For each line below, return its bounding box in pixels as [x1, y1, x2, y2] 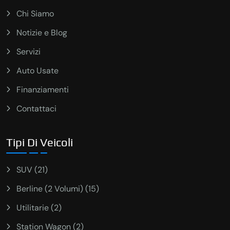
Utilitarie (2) [16, 202, 62, 213]
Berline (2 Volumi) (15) [16, 183, 99, 194]
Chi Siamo [16, 8, 54, 20]
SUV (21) [16, 164, 48, 175]
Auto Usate [16, 65, 59, 76]
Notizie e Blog [16, 27, 67, 39]
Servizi [16, 46, 41, 57]
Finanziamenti [16, 84, 69, 95]
